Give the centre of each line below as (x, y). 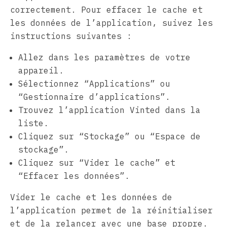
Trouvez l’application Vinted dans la (109, 110)
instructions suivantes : (71, 36)
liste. (33, 123)
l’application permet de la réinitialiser (111, 210)
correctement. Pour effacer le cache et (106, 9)
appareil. (41, 70)
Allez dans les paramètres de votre (104, 57)
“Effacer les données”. (74, 176)
